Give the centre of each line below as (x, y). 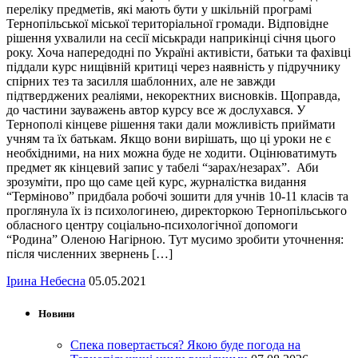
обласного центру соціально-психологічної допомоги (152, 225)
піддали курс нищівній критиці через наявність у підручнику (173, 66)
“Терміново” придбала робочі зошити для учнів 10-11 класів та (177, 196)
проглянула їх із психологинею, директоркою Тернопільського (177, 210)
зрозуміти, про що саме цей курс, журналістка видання (156, 181)
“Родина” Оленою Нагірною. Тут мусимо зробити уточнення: (175, 239)
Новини (56, 314)
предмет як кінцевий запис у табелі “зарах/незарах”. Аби (163, 167)
